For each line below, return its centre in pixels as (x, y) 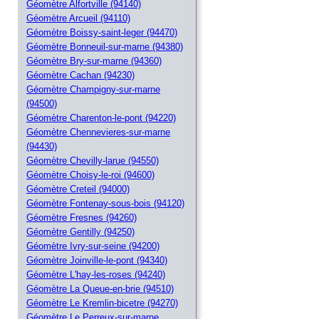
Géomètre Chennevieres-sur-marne (98, 132)
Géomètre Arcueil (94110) (78, 19)
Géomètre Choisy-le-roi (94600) (90, 175)
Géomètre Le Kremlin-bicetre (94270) (102, 303)
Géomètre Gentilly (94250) (80, 232)
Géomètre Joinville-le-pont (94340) (97, 261)
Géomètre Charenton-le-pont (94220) (101, 118)
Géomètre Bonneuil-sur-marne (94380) (105, 47)
